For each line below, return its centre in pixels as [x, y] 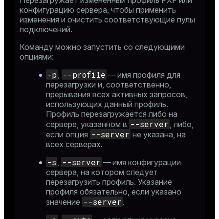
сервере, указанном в [88, 124]
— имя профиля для [143, 75]
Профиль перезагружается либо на [112, 114]
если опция [68, 134]
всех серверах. [74, 144]
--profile [84, 75]
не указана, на [158, 134]
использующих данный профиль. [107, 104]
